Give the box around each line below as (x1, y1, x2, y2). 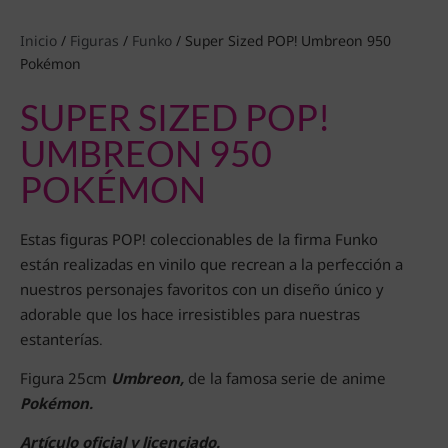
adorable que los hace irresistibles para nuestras (20, 303, 360, 324)
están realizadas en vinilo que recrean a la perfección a (20, 253, 403, 274)
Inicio (20, 30, 57, 50)
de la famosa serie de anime (188, 367, 386, 388)
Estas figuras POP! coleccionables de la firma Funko (20, 228, 378, 249)
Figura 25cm (20, 367, 111, 388)
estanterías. (20, 328, 103, 349)
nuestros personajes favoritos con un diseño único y (20, 278, 383, 299)
